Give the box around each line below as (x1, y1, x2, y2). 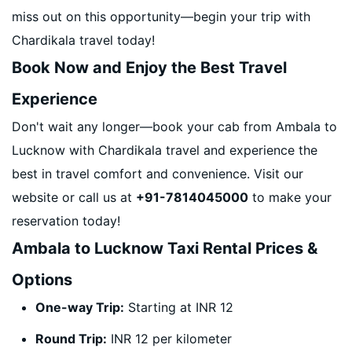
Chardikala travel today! (12, 32, 155, 48)
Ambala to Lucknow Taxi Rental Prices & (12, 239, 317, 258)
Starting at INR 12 (124, 299, 233, 315)
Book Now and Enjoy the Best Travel (12, 58, 287, 77)
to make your (248, 189, 332, 205)
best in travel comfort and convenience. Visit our (12, 166, 303, 181)
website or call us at (12, 189, 136, 205)
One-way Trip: (35, 299, 124, 315)
